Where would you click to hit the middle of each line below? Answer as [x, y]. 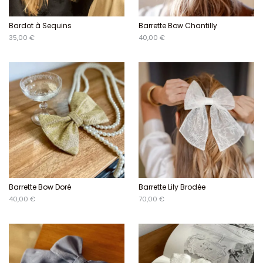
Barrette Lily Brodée [172, 187]
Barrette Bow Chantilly [178, 26]
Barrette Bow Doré [40, 187]
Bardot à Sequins [40, 26]
